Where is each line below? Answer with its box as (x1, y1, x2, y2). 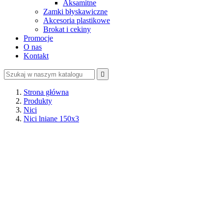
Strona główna (24, 88, 69, 96)
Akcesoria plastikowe (43, 16, 110, 25)
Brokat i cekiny (43, 25, 91, 33)
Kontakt (24, 52, 49, 60)
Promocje (24, 34, 53, 42)
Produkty (24, 97, 52, 105)
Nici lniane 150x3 (24, 114, 79, 123)
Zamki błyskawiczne (43, 7, 108, 16)
